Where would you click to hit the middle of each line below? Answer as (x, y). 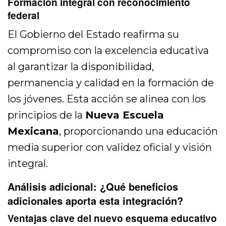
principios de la (47, 115)
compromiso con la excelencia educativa (108, 51)
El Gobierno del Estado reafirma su (94, 35)
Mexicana (33, 131)
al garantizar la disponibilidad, (81, 67)
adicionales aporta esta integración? (95, 201)
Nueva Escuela (125, 115)
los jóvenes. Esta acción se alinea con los (107, 99)
